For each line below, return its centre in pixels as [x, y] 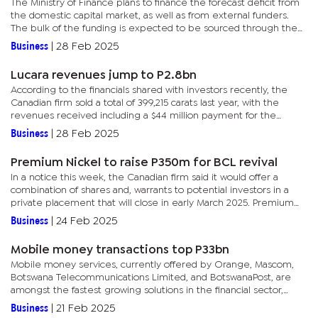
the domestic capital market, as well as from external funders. [150, 16]
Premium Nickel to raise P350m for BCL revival [144, 163]
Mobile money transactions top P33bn [120, 250]
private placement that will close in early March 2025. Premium [152, 203]
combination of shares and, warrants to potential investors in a [150, 190]
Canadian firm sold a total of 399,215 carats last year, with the [145, 103]
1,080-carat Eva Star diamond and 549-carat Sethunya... [135, 128]
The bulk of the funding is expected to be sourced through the [154, 28]
